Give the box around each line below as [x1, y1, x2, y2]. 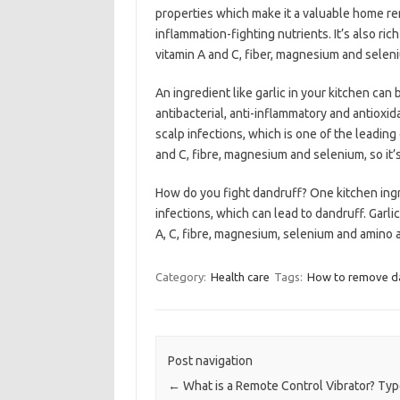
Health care [210, 271, 270, 283]
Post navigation [167, 354, 253, 369]
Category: [154, 271, 209, 283]
